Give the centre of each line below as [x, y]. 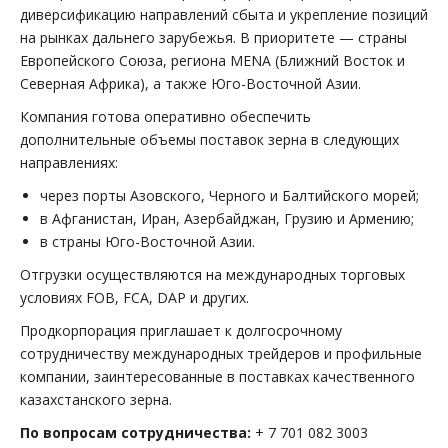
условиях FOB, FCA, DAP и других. [134, 297]
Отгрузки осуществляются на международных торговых [212, 274]
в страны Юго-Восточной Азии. [147, 241]
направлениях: [69, 162]
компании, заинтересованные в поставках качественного [217, 376]
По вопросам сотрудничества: [135, 432]
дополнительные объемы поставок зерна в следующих [209, 139]
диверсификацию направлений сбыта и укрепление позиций [224, 14]
